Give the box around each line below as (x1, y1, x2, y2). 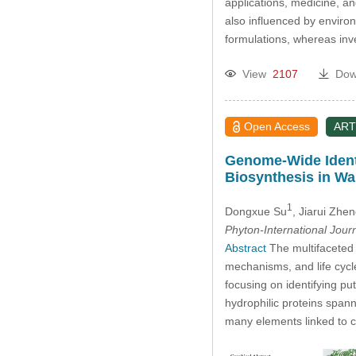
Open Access (244, 119, 311, 133)
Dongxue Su (224, 204, 287, 218)
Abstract (224, 241, 266, 254)
